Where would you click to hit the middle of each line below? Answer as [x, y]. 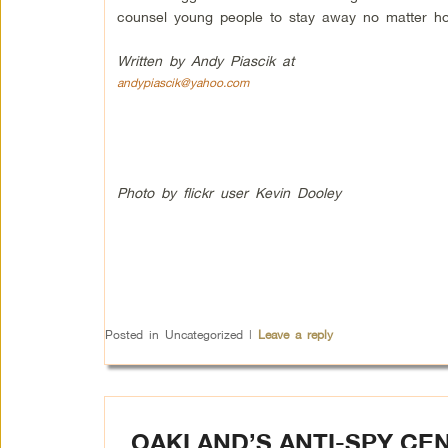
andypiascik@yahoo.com [182, 82]
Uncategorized [203, 334]
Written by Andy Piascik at [208, 60]
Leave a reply [295, 334]
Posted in [131, 334]
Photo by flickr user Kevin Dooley [228, 192]
